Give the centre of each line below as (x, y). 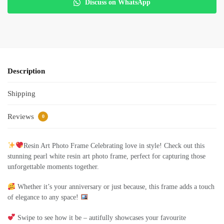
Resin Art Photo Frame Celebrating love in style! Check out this (114, 145)
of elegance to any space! (44, 197)
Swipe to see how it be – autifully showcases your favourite (100, 217)
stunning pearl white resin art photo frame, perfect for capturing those (106, 156)
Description (26, 71)
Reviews (22, 116)
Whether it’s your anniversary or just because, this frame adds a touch (115, 187)
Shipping (21, 94)
